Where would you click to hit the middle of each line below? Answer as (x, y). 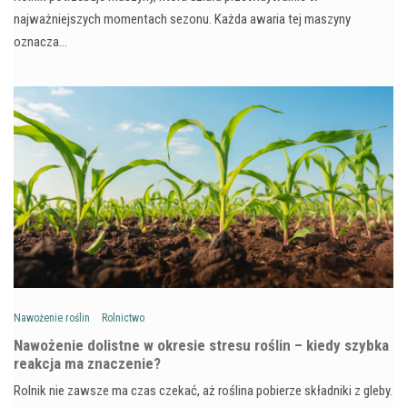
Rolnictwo (123, 318)
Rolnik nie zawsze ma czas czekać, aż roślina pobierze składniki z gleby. (203, 390)
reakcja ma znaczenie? (87, 363)
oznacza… (40, 41)
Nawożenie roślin (52, 318)
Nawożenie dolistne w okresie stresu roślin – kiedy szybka (201, 345)
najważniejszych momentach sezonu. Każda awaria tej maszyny (182, 19)
